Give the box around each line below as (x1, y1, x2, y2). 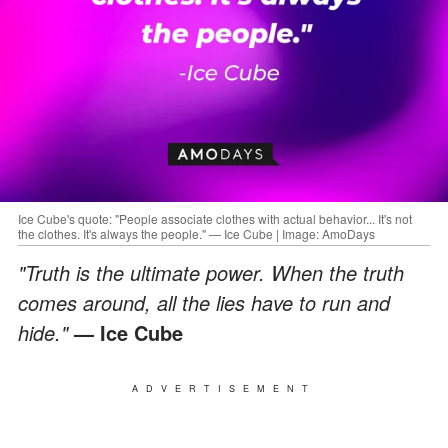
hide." (18, 317, 74, 347)
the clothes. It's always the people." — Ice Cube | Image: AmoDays (18, 224, 375, 242)
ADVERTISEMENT (132, 381, 316, 395)
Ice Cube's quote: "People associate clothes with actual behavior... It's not (18, 209, 412, 227)
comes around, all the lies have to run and (18, 287, 390, 317)
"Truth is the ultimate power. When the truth (18, 257, 404, 287)
